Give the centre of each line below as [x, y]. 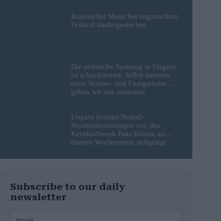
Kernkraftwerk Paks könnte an [118, 134]
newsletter [39, 197]
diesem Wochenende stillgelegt [119, 142]
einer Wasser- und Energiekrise [119, 83]
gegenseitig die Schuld [106, 100]
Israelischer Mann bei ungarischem [125, 16]
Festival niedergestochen [109, 24]
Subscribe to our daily [68, 187]
